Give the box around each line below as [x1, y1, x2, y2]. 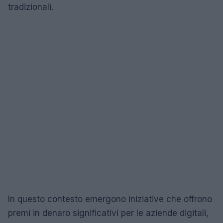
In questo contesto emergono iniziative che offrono [8, 194, 212, 204]
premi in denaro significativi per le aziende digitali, [8, 208, 209, 218]
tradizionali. [8, 1, 53, 12]
